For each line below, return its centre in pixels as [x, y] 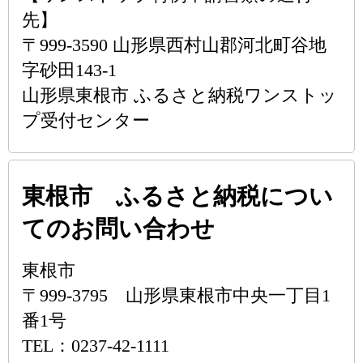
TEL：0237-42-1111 [96, 346]
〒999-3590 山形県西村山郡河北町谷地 [174, 45]
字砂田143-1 [69, 70]
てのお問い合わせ [118, 228]
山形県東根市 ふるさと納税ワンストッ [179, 95]
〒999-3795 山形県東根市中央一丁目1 [176, 295]
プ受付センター [86, 120]
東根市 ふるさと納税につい [177, 196]
